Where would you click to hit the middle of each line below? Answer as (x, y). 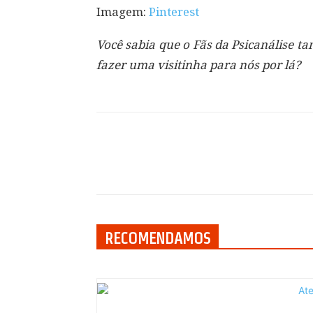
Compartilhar (159, 166)
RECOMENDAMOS (158, 238)
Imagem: (123, 12)
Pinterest (174, 12)
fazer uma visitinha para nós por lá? (199, 65)
